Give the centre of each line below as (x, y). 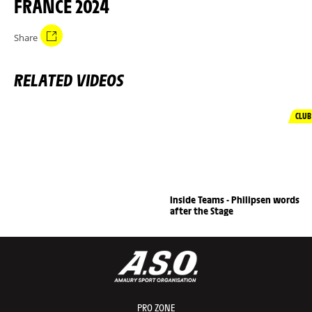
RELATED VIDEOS (69, 80)
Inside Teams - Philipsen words (235, 200)
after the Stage (202, 211)
